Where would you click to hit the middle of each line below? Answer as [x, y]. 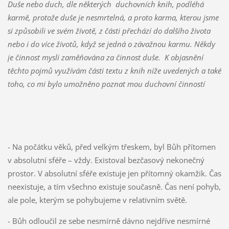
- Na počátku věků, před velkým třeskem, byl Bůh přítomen [111, 147]
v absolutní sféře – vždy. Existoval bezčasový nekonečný [106, 160]
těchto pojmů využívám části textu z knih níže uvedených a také [114, 71]
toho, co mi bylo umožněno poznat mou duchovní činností [106, 84]
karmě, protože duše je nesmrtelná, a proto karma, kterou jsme [113, 18]
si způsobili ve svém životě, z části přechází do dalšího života [109, 31]
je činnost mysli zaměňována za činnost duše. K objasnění [105, 58]
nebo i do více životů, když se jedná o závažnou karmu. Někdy [111, 44]
